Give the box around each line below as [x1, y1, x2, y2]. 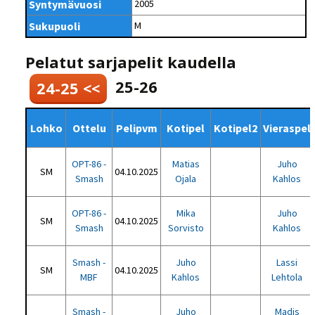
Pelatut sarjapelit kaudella [25, 51, 237, 72]
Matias [172, 157, 200, 170]
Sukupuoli [29, 19, 81, 33]
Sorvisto [167, 221, 204, 234]
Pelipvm [115, 121, 157, 135]
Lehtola [271, 271, 303, 283]
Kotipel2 [214, 121, 258, 135]
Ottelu [72, 121, 106, 135]
